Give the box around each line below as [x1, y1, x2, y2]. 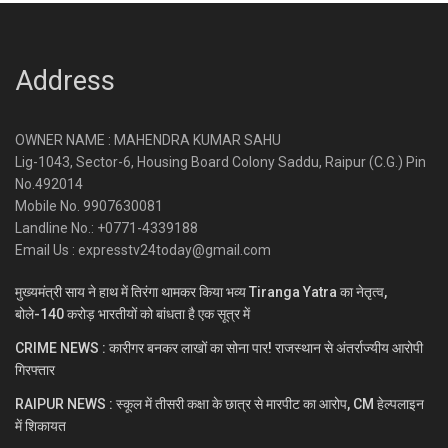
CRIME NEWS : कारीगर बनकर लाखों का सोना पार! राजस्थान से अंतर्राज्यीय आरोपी [15, 339, 423, 356]
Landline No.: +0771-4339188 [15, 219, 198, 236]
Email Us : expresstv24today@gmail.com [15, 241, 271, 258]
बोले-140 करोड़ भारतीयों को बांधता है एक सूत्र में [15, 305, 250, 322]
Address [15, 64, 115, 97]
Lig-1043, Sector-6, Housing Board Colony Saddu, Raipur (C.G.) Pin [15, 153, 426, 170]
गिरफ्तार [15, 361, 55, 378]
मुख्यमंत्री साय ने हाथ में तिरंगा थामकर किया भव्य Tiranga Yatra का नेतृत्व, [15, 283, 387, 300]
